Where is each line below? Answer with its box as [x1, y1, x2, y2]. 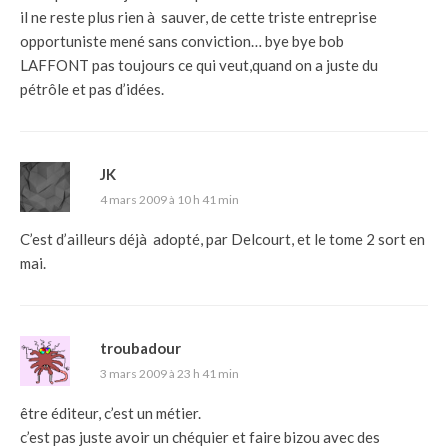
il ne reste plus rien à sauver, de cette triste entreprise [20, 7, 377, 26]
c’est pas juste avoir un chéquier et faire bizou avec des [20, 427, 380, 446]
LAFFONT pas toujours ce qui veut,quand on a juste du [20, 55, 378, 74]
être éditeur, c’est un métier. [20, 403, 201, 422]
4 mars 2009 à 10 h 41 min [100, 191, 239, 207]
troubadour [100, 338, 181, 357]
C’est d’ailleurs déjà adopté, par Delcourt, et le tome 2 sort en [20, 229, 425, 248]
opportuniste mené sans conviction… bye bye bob [20, 31, 344, 50]
